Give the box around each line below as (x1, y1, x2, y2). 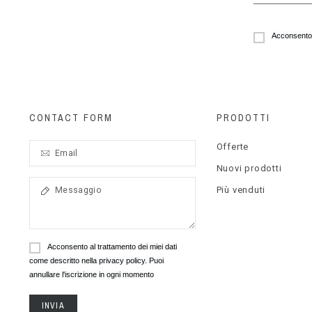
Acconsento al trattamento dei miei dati (47, 242, 177, 251)
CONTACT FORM (29, 111, 114, 124)
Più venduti (216, 184, 266, 195)
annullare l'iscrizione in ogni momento (29, 270, 154, 279)
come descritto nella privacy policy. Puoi (29, 256, 164, 265)
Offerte (216, 141, 249, 152)
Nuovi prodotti (216, 162, 282, 173)
